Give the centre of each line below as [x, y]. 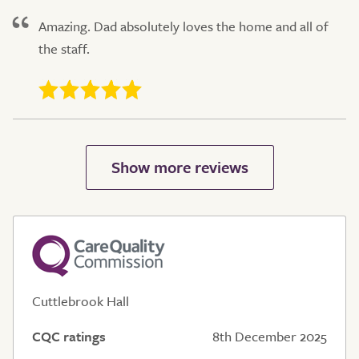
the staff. [64, 48]
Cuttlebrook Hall [81, 301]
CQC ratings [69, 336]
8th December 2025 [270, 336]
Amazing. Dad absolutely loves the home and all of [184, 26]
